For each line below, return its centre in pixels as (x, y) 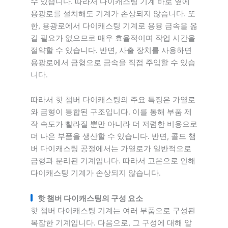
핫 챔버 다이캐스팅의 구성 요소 (90, 198)
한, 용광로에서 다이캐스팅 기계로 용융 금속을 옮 (114, 26)
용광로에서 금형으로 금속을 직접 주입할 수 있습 (113, 62)
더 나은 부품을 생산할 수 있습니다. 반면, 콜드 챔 (113, 137)
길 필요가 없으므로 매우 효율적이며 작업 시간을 (113, 38)
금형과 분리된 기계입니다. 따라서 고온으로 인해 (113, 161)
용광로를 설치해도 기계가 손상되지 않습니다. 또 (113, 13)
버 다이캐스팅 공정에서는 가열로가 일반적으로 (111, 149)
